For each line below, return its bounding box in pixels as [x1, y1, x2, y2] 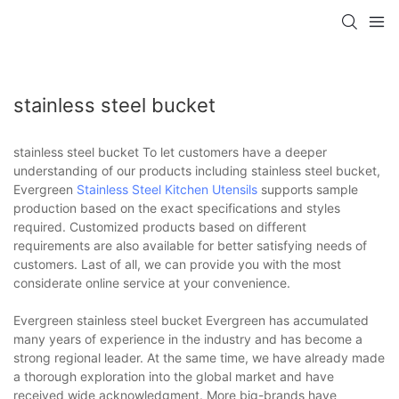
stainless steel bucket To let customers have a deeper [13, 143, 327, 159]
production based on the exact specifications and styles [13, 199, 340, 216]
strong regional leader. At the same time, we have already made [13, 349, 385, 365]
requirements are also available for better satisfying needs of [13, 237, 367, 253]
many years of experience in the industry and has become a [13, 330, 362, 346]
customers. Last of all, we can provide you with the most [13, 256, 341, 272]
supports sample [257, 181, 358, 197]
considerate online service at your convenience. [13, 274, 290, 290]
